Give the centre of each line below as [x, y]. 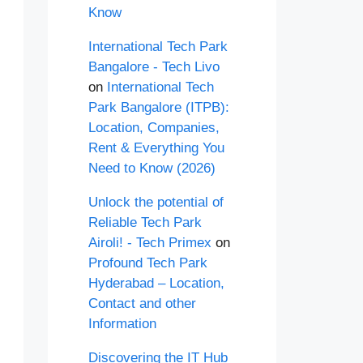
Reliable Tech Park [145, 222]
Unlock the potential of [156, 202]
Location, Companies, [154, 128]
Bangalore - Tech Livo [154, 67]
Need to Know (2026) [152, 168]
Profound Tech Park [147, 263]
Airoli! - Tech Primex [149, 243]
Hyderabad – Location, [156, 283]
